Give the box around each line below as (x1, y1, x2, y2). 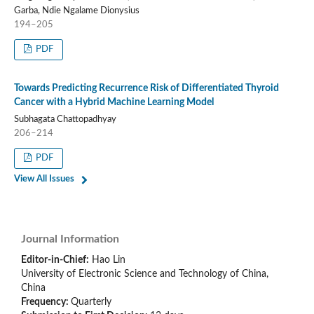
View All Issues (13, 174, 74, 184)
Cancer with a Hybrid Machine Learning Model (13, 97, 214, 107)
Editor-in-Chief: (21, 254, 89, 265)
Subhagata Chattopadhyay (13, 114, 116, 124)
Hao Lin (92, 254, 125, 265)
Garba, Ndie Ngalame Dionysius (13, 6, 139, 15)
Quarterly (71, 296, 111, 307)
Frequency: (21, 296, 71, 307)
